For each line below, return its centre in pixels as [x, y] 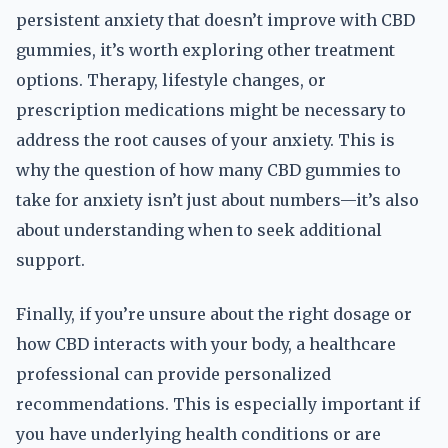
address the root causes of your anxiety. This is [205, 140]
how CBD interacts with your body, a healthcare [206, 344]
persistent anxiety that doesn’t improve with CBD [215, 20]
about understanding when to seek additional [199, 230]
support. [50, 260]
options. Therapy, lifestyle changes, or [171, 80]
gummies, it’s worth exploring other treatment [205, 50]
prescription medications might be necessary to [211, 110]
